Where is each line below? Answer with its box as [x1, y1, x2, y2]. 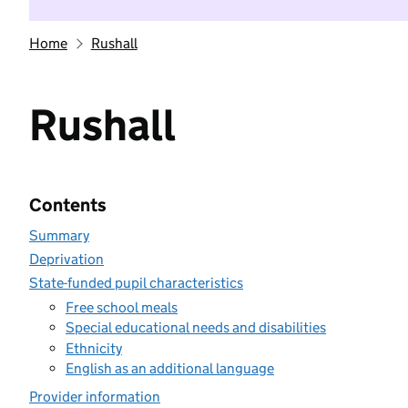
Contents [29, 194, 107, 216]
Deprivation [29, 250, 104, 268]
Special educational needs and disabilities [66, 319, 326, 336]
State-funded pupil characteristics [29, 274, 243, 291]
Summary [29, 227, 89, 244]
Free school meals [66, 298, 178, 316]
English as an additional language [66, 360, 274, 377]
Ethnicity [66, 339, 122, 357]
